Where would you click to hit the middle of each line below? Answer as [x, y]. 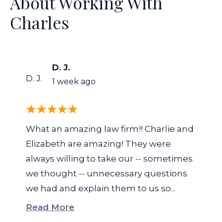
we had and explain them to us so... [101, 188]
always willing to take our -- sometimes [109, 159]
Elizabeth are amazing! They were [98, 144]
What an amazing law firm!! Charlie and [110, 129]
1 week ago [74, 82]
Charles [40, 22]
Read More [50, 207]
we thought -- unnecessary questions [107, 173]
